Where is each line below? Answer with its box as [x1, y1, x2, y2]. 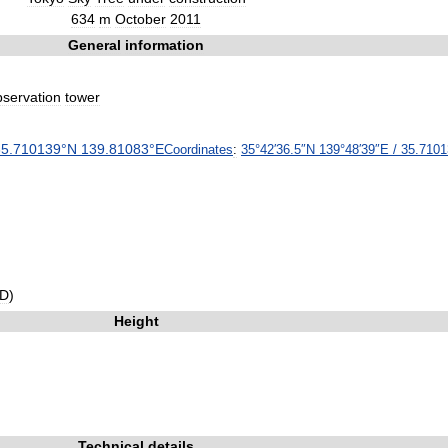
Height [113, 313, 159, 329]
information [125, 37, 204, 53]
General [68, 37, 121, 53]
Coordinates [164, 142, 233, 157]
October [115, 11, 166, 27]
